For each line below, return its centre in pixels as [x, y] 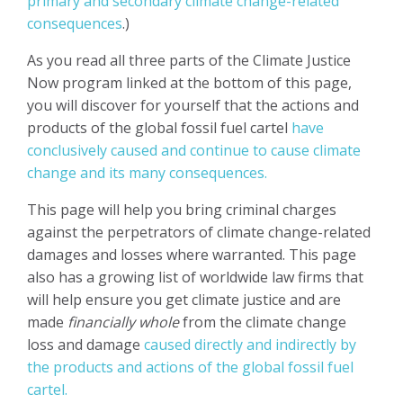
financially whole [121, 322]
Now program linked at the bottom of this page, [189, 82]
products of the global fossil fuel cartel [159, 127]
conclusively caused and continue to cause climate [194, 150]
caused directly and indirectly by [250, 344]
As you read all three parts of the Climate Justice [189, 60]
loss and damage [85, 344]
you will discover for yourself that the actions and [193, 105]
